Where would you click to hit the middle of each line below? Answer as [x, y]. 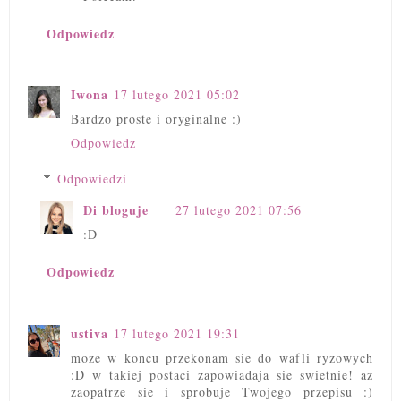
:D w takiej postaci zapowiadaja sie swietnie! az [222, 374]
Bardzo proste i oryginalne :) [156, 119]
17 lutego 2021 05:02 [177, 95]
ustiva [90, 333]
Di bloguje [116, 210]
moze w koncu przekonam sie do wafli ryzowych [222, 357]
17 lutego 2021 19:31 [177, 333]
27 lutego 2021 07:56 [239, 210]
